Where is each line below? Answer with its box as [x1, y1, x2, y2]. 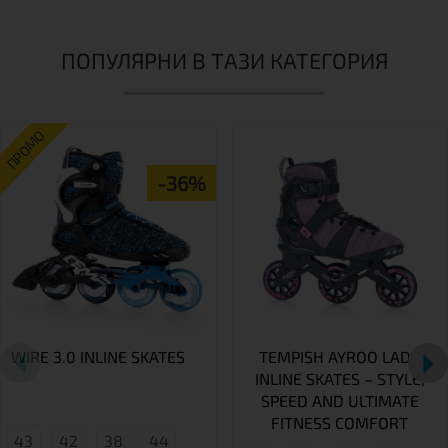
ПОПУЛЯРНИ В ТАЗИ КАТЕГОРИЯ [60, 46, 388, 73]
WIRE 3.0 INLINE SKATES [11, 347, 185, 366]
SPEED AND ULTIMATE [260, 391, 419, 410]
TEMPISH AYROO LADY [259, 347, 421, 366]
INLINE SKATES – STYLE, [254, 369, 425, 388]
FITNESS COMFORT [271, 413, 409, 432]
